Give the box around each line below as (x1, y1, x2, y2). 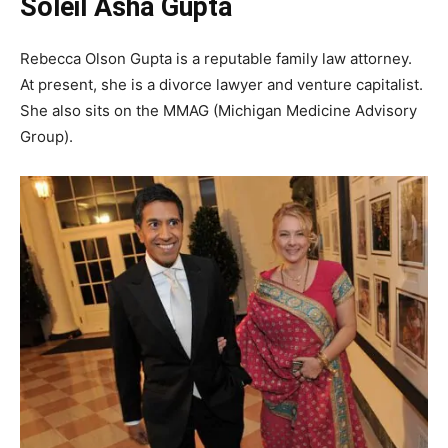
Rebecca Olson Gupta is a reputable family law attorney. (20, 48, 412, 68)
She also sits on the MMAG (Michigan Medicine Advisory (20, 100, 417, 120)
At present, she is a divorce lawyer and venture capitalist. (20, 74, 423, 94)
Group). (20, 126, 73, 146)
